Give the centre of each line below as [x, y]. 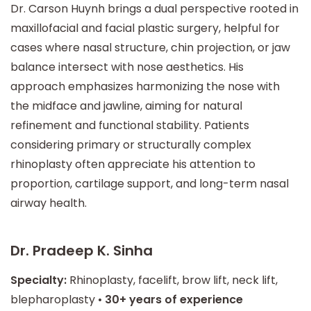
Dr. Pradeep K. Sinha [82, 251]
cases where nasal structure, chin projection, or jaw [150, 48]
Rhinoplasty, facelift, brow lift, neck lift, [172, 280]
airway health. [49, 203]
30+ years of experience [174, 300]
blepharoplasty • [58, 300]
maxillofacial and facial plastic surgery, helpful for [145, 28]
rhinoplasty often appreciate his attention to [133, 164]
